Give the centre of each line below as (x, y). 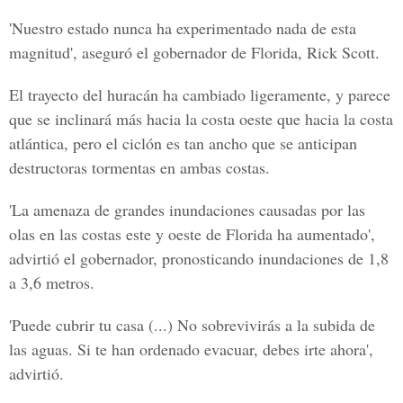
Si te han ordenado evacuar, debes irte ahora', (223, 349)
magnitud (40, 52)
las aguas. (41, 349)
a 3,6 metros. (52, 282)
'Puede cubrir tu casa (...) (91, 325)
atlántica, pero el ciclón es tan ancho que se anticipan (183, 143)
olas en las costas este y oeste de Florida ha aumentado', (192, 234)
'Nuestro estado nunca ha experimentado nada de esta (183, 28)
